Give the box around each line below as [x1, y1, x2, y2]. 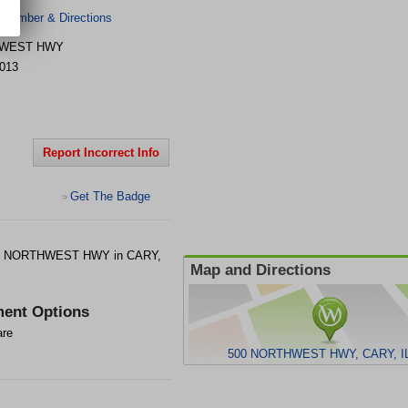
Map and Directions [190, 261, 331, 279]
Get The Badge [70, 189, 150, 203]
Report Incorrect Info [43, 146, 159, 159]
